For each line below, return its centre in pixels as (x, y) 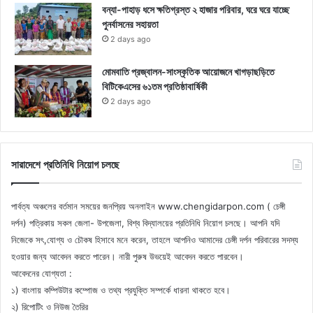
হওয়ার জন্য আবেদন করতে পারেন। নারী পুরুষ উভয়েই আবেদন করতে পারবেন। (128, 256)
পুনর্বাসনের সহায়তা (130, 24)
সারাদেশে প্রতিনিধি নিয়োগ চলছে (65, 164)
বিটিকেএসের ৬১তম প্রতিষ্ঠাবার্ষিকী (155, 86)
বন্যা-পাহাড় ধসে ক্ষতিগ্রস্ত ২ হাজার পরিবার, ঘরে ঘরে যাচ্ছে (196, 9)
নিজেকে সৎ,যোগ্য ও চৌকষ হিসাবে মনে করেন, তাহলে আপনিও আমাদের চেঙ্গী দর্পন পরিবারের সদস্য (155, 239)
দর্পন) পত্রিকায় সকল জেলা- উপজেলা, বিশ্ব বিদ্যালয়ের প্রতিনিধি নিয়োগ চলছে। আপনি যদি (145, 223)
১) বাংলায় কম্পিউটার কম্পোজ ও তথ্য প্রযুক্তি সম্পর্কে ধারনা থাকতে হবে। (121, 290)
